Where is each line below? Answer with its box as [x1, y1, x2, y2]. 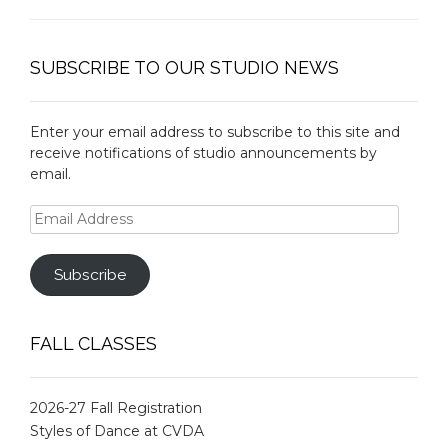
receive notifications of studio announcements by [30, 143, 377, 162]
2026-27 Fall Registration [30, 398, 202, 417]
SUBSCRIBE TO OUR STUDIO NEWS [30, 56, 339, 78]
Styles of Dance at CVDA [30, 421, 204, 440]
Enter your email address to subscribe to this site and [30, 122, 400, 141]
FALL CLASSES [30, 332, 157, 354]
